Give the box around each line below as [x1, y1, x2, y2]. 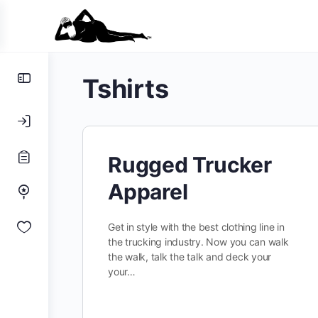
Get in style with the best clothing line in [108, 221, 285, 233]
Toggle [32, 66, 87, 87]
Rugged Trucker [108, 152, 272, 177]
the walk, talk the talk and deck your [108, 251, 272, 263]
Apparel [108, 179, 188, 204]
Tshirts [82, 73, 169, 104]
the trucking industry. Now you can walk [108, 236, 289, 248]
